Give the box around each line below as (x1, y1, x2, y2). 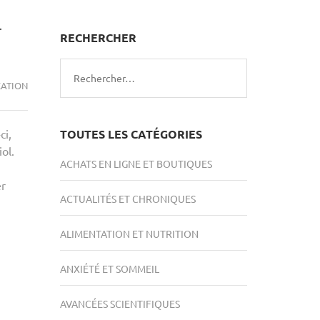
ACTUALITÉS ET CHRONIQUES (59, 192, 196, 205)
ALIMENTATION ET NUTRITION (59, 227, 199, 240)
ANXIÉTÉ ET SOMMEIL (59, 262, 159, 275)
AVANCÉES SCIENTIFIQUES (59, 297, 180, 310)
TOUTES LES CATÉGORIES (59, 126, 202, 141)
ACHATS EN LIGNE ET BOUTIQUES (59, 157, 212, 170)
